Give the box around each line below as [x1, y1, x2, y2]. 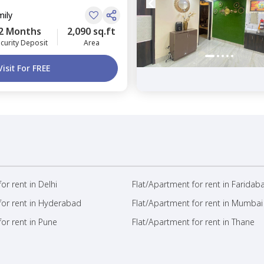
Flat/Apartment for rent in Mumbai [132, 197, 263, 209]
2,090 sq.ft [67, 25, 115, 38]
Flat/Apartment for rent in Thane [132, 216, 255, 227]
